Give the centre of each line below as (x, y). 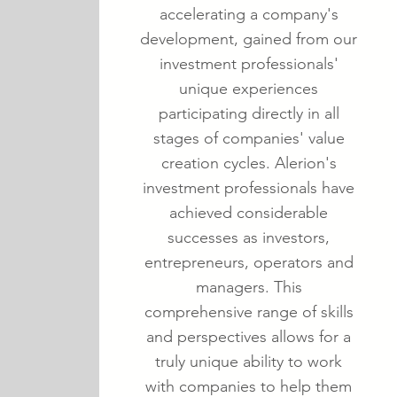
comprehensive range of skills (249, 312)
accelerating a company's (249, 14)
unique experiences (249, 89)
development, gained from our (249, 39)
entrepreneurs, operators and (249, 262)
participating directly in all (249, 113)
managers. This (249, 287)
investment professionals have (249, 188)
